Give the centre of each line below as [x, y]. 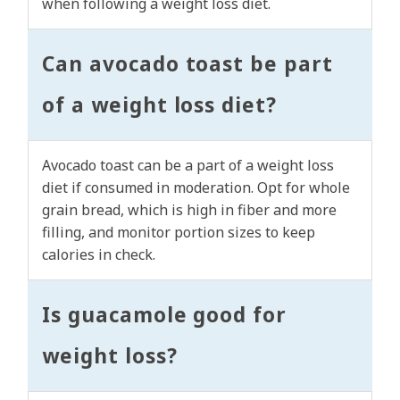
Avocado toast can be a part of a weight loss [188, 166]
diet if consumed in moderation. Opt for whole [196, 188]
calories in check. [99, 255]
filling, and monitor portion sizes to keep [179, 233]
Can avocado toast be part [188, 64]
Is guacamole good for [165, 315]
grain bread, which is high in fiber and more [189, 210]
